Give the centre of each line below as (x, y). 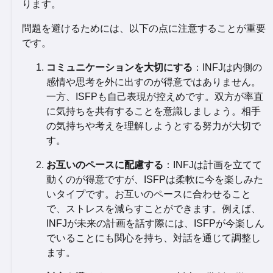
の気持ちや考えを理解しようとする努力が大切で (154, 126)
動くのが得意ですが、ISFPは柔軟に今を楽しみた (155, 179)
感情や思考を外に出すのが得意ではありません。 (154, 82)
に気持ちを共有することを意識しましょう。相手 (154, 111)
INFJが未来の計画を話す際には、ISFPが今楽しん (155, 223)
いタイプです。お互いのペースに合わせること (149, 194)
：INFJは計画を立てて (213, 165)
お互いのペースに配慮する (105, 165)
